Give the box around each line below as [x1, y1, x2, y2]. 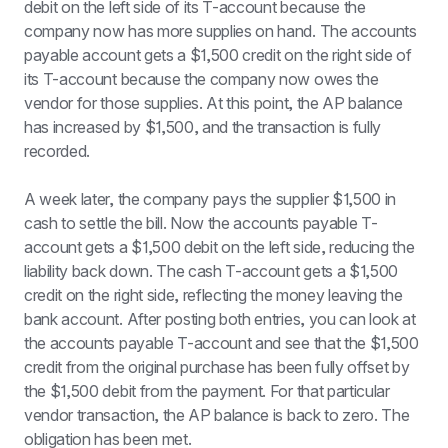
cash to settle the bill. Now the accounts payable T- [24, 213, 378, 233]
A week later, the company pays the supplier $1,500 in [24, 189, 397, 209]
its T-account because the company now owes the [24, 69, 379, 89]
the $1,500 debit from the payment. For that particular [24, 381, 390, 401]
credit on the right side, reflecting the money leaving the [24, 285, 403, 305]
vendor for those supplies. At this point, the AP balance [24, 93, 404, 113]
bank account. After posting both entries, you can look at [24, 309, 416, 329]
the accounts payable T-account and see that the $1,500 [24, 333, 419, 353]
